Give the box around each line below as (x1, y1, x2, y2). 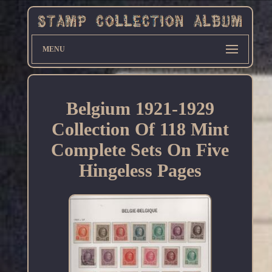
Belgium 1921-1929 (66, 98, 214, 119)
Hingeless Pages (78, 160, 202, 181)
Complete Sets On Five (51, 140, 229, 160)
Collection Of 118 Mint (51, 119, 229, 140)
